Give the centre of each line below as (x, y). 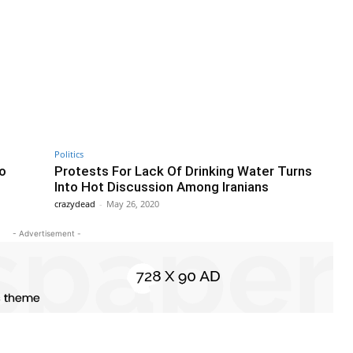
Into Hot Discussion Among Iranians (162, 186)
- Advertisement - (46, 233)
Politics (69, 154)
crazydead (75, 203)
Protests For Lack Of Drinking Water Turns (183, 171)
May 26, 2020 (133, 203)
